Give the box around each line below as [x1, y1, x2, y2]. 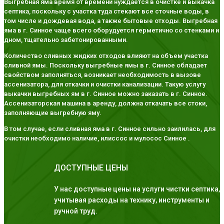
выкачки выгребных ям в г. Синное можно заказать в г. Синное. [4, 90, 207, 98]
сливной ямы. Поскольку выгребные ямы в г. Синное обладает [4, 61, 207, 69]
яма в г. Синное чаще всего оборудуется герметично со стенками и [4, 26, 219, 34]
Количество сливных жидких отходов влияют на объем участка [4, 52, 208, 60]
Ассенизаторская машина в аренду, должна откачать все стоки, [4, 99, 207, 107]
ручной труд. [54, 207, 97, 215]
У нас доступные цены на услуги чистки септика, [54, 185, 220, 193]
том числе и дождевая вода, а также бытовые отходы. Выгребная [4, 17, 217, 25]
